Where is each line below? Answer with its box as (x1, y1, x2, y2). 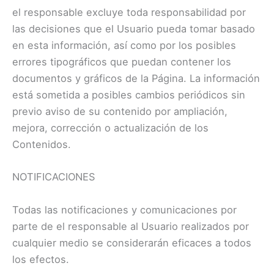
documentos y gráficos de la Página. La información (12, 72, 260, 85)
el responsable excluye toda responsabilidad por (12, 6, 246, 19)
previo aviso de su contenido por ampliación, (12, 105, 228, 118)
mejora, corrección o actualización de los (12, 122, 209, 135)
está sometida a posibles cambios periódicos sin (12, 89, 245, 102)
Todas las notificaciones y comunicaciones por (12, 203, 237, 216)
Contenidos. (12, 138, 71, 151)
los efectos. (12, 253, 69, 265)
